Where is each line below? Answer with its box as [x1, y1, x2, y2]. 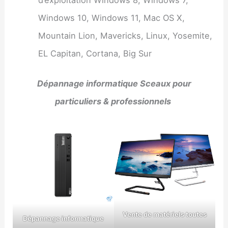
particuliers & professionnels [54, 96, 171, 107]
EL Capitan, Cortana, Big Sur [38, 48, 152, 59]
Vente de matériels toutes [122, 210, 207, 219]
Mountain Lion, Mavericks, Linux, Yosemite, [38, 30, 212, 41]
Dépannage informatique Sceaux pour [37, 78, 191, 89]
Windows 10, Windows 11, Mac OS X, [38, 12, 185, 23]
